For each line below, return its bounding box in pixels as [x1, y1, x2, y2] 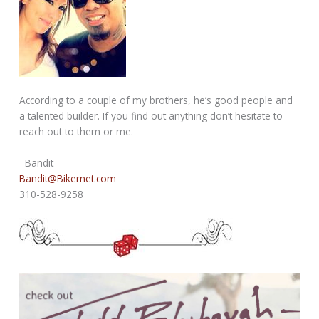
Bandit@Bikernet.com [19, 171, 117, 185]
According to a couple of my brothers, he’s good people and [19, 93, 293, 108]
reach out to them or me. [19, 125, 134, 139]
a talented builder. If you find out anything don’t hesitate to [19, 109, 283, 123]
